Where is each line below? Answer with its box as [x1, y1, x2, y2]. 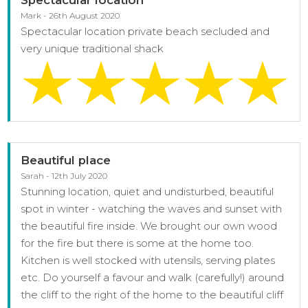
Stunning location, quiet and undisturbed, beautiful [21, 185, 274, 199]
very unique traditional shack [21, 41, 164, 55]
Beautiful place [21, 153, 111, 168]
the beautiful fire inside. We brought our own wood [21, 219, 278, 233]
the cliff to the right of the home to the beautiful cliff [21, 288, 284, 302]
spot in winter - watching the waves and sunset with [21, 202, 283, 216]
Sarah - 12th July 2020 [21, 170, 108, 181]
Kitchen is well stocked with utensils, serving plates [21, 254, 276, 267]
